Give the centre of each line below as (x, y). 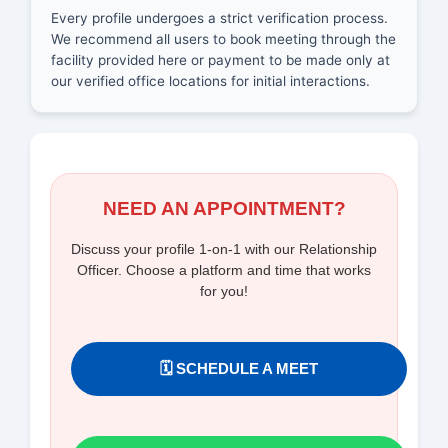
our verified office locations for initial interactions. (210, 81)
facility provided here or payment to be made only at (220, 60)
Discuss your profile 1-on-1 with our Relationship (224, 249)
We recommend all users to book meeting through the (223, 39)
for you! (224, 291)
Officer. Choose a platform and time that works (224, 270)
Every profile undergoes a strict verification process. (219, 18)
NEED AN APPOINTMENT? (224, 209)
